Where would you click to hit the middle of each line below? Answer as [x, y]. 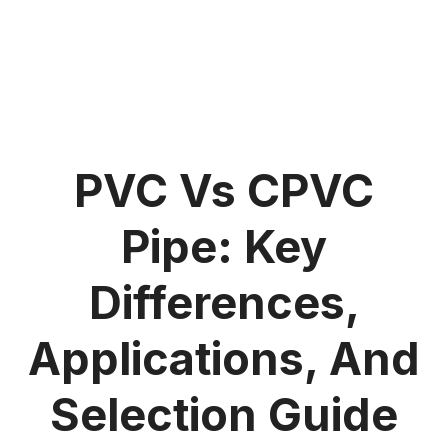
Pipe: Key [224, 246]
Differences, [224, 302]
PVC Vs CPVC [224, 190]
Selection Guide [224, 414]
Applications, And [224, 358]
